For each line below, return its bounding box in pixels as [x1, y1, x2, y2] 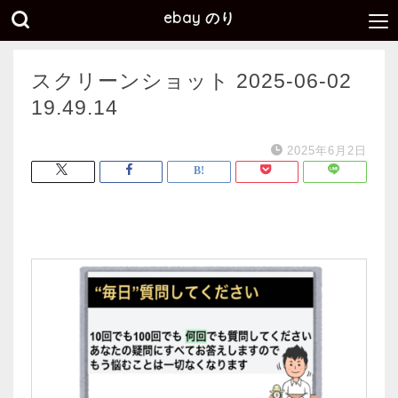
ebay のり [163, 9, 235, 27]
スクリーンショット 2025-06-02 [31, 69, 352, 92]
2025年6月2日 [287, 144, 367, 157]
